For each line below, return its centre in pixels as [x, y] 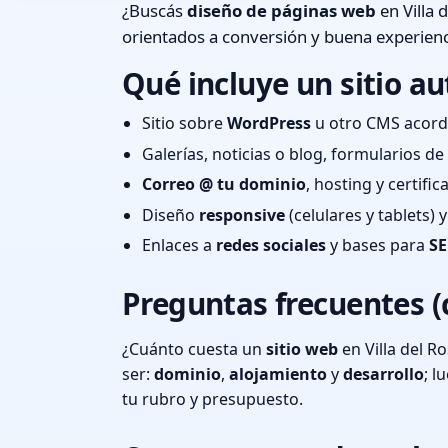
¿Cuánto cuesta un [194, 349]
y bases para [377, 245]
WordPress [269, 122]
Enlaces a [179, 245]
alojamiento [278, 374]
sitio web [302, 349]
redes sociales [271, 245]
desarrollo [383, 374]
